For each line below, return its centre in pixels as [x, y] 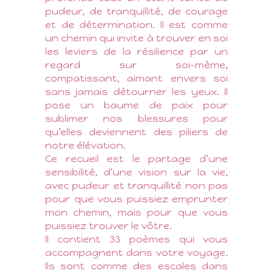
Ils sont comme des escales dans [136, 266]
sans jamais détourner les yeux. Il [136, 91]
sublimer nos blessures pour [136, 118]
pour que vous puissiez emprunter [136, 199]
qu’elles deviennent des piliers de [136, 132]
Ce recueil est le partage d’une [136, 158]
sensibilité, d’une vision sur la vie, [136, 172]
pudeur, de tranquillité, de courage [136, 11]
